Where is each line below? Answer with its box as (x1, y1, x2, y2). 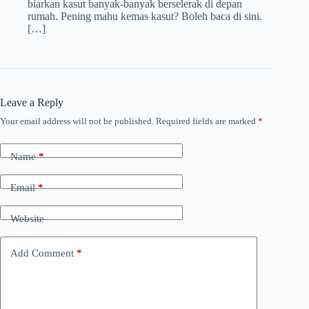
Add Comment (10, 248, 74, 259)
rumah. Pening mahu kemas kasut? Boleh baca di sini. (28, 10, 262, 22)
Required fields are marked (156, 115, 258, 126)
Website (10, 213, 44, 225)
